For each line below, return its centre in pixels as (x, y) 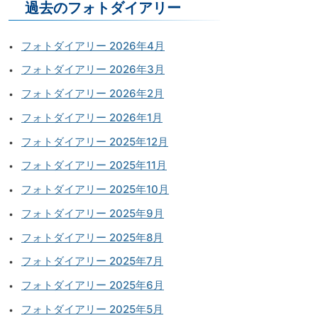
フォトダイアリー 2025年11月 (94, 165)
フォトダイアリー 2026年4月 (93, 45)
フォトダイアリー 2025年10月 (95, 190)
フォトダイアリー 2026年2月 (93, 94)
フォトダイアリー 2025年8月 (92, 237)
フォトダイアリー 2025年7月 (92, 261)
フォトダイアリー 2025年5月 (92, 309)
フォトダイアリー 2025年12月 (95, 141)
